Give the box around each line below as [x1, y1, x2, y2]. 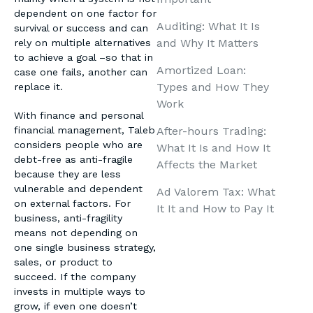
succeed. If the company [14, 271, 136, 283]
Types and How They [156, 80, 269, 94]
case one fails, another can [14, 66, 147, 78]
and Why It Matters [156, 36, 259, 50]
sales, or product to [14, 256, 112, 268]
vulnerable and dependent [14, 183, 143, 195]
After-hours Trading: [156, 124, 266, 138]
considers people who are [14, 139, 143, 151]
